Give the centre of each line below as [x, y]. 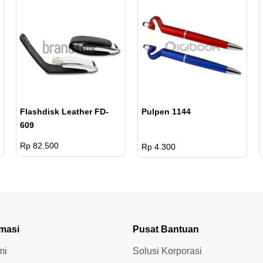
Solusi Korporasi [168, 251]
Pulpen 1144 [166, 112]
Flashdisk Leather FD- [64, 112]
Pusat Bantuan [166, 230]
